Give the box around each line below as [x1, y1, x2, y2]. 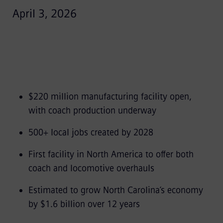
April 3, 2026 [12, 7, 77, 20]
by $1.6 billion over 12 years [28, 199, 142, 210]
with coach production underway [28, 105, 159, 116]
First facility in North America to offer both [28, 149, 194, 160]
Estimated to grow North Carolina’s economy [28, 185, 203, 196]
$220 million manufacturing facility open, [28, 91, 192, 102]
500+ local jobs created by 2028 [28, 127, 156, 138]
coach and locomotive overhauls [28, 163, 157, 174]
